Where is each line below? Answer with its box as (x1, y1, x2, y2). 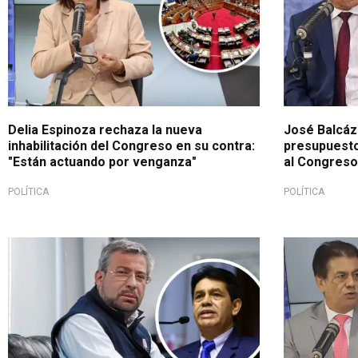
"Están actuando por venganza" (8, 153, 197, 169)
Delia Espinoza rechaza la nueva (8, 121, 202, 137)
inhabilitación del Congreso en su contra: (8, 137, 255, 153)
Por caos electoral (24, 243, 109, 255)
